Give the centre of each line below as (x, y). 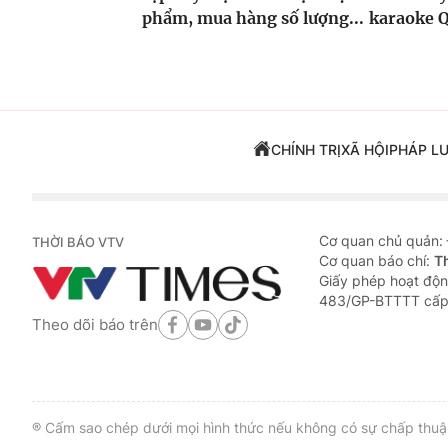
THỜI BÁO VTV (78, 242)
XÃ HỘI (364, 150)
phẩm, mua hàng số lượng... (253, 18)
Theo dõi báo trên (95, 324)
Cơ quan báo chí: (376, 261)
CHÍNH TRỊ (305, 150)
